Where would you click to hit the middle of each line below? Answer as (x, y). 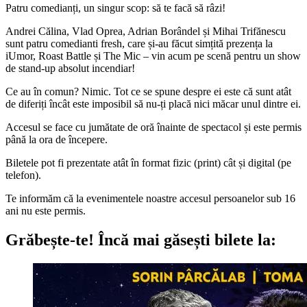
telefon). (23, 175)
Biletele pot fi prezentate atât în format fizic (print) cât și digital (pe (148, 162)
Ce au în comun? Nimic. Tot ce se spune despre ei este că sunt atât (148, 91)
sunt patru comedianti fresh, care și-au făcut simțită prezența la (139, 43)
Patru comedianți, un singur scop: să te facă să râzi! (115, 8)
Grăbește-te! (50, 240)
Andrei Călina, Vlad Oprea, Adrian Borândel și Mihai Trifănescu (146, 31)
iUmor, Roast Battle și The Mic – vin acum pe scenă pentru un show (153, 56)
